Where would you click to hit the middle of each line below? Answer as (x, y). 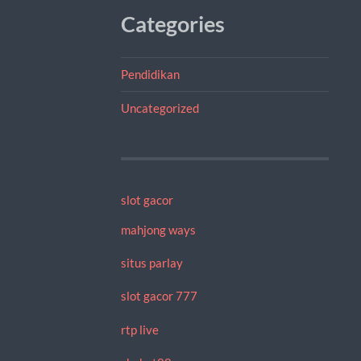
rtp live (139, 329)
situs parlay (151, 263)
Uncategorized (160, 108)
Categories (172, 24)
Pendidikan (150, 74)
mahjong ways (158, 229)
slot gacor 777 (159, 296)
